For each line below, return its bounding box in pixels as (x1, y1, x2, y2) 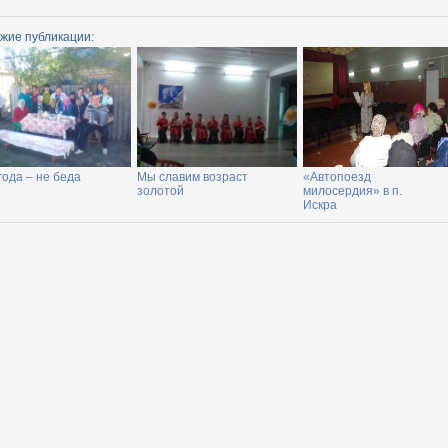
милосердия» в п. (303, 184, 402, 198)
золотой (137, 184, 184, 198)
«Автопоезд (303, 170, 371, 184)
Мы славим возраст (137, 170, 248, 184)
